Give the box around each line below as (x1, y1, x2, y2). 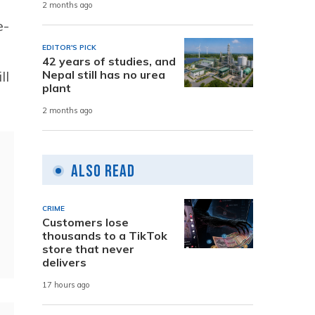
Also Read (71, 160, 135, 181)
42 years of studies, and (42, 53, 176, 68)
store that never (42, 241, 134, 256)
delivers (42, 255, 86, 269)
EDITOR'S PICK (42, 42, 96, 52)
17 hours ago (42, 280, 90, 290)
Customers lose (42, 214, 129, 229)
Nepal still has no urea (42, 67, 165, 82)
